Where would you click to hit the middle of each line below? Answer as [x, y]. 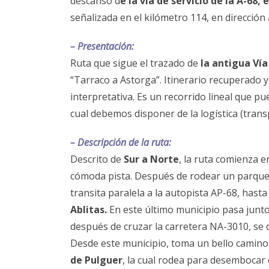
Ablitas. [89, 209]
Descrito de [96, 159]
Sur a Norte [150, 159]
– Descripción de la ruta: [121, 142]
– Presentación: [102, 46]
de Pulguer [96, 260]
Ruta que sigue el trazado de [134, 63]
